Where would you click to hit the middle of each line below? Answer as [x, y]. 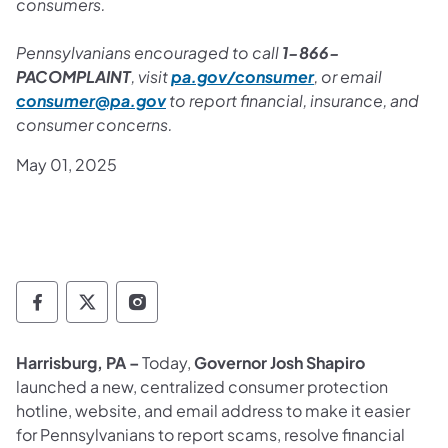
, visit [151, 76]
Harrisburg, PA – [77, 362]
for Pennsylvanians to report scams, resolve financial [210, 434]
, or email [348, 76]
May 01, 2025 [66, 164]
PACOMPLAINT [73, 76]
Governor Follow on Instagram [275, 310]
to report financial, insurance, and [292, 100]
